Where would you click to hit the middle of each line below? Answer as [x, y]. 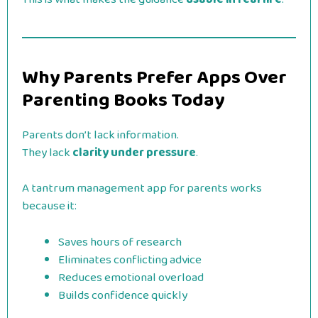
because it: [49, 206]
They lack [47, 153]
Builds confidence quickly [123, 295]
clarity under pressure [134, 153]
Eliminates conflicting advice [130, 260]
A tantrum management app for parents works [142, 188]
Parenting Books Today [123, 100]
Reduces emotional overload [131, 278]
